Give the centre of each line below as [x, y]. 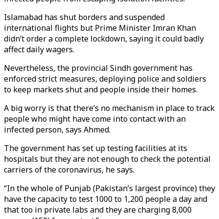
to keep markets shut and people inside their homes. [103, 89]
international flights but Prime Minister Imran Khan [100, 28]
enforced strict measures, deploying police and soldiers [105, 79]
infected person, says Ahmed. [58, 130]
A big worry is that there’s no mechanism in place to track [109, 108]
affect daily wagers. [40, 49]
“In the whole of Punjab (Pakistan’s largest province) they [109, 188]
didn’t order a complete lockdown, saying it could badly [104, 39]
